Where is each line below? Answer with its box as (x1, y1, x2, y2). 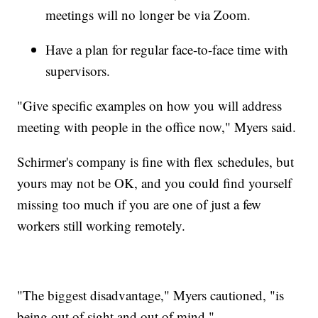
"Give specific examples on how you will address (17, 96, 283, 114)
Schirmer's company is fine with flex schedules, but (17, 152, 295, 170)
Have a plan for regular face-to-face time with (45, 40, 289, 58)
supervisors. (45, 61, 111, 79)
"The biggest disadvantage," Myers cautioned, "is (17, 285, 285, 304)
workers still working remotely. (17, 216, 186, 234)
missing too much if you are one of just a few (17, 194, 262, 213)
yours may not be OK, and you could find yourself (17, 173, 292, 192)
